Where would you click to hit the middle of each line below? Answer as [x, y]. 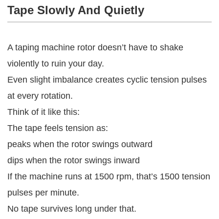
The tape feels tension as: [58, 128]
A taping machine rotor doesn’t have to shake [95, 47]
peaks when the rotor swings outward [80, 144]
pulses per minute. [43, 192]
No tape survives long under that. [72, 208]
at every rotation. [40, 96]
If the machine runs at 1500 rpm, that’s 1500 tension [109, 176]
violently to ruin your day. [56, 63]
